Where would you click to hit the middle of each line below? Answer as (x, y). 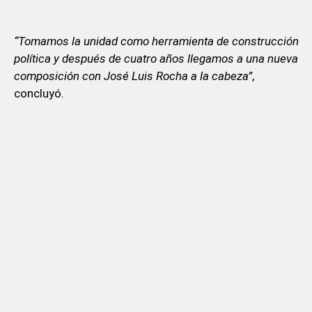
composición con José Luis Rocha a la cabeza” (133, 76)
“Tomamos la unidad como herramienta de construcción (156, 41)
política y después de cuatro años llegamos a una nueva (156, 58)
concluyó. (39, 93)
